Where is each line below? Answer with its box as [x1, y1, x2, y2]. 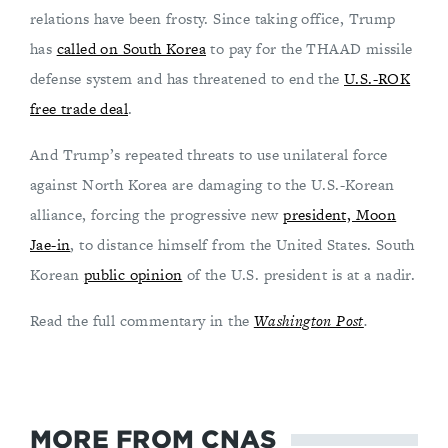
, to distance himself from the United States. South [70, 234, 415, 255]
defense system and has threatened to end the [30, 68, 344, 89]
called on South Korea [56, 38, 207, 59]
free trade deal [30, 98, 129, 119]
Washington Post [253, 310, 364, 331]
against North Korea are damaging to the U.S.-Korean [30, 174, 395, 195]
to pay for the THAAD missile [206, 38, 413, 59]
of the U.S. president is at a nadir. [182, 264, 416, 285]
